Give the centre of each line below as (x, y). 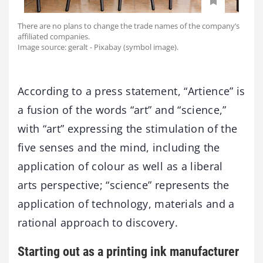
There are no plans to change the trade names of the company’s (129, 26)
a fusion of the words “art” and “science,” (122, 109)
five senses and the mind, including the (119, 147)
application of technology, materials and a (126, 203)
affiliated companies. (54, 36)
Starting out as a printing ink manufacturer (128, 251)
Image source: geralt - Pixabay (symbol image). (98, 47)
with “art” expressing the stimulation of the (128, 128)
